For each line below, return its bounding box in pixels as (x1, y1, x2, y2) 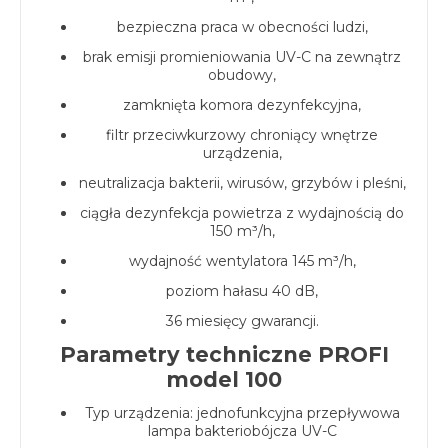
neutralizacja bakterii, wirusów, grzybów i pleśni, (78, 173, 406, 192)
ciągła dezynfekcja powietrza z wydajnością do (80, 203, 404, 222)
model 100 (166, 366, 282, 392)
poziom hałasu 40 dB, (166, 281, 318, 300)
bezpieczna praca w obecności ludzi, (116, 17, 368, 36)
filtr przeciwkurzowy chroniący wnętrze (106, 125, 378, 144)
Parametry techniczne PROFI (59, 341, 389, 367)
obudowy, (208, 65, 276, 84)
